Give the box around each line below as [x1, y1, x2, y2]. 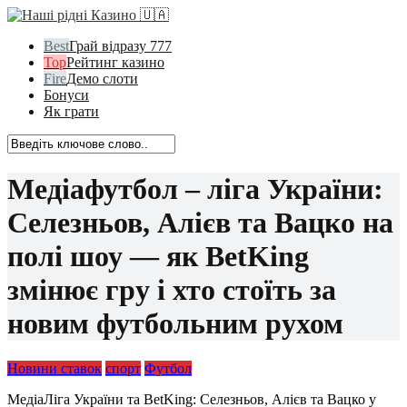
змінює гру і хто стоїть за [7, 273, 336, 307]
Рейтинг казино [66, 55, 164, 70]
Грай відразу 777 [69, 38, 172, 54]
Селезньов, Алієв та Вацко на [7, 206, 393, 240]
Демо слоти [66, 71, 138, 86]
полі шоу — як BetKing [7, 240, 309, 273]
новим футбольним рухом [7, 307, 343, 341]
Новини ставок [7, 360, 102, 376]
